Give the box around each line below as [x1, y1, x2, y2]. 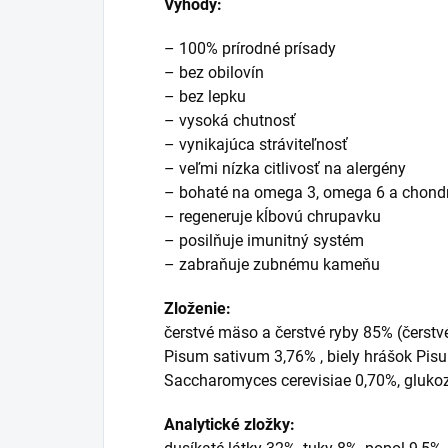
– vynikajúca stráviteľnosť [164, 135, 348, 154]
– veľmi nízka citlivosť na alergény [164, 159, 406, 178]
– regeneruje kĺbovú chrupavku [164, 207, 381, 226]
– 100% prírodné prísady [164, 39, 336, 58]
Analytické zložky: [164, 415, 299, 434]
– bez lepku [164, 87, 246, 106]
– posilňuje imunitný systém [164, 231, 364, 250]
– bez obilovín [164, 63, 264, 82]
